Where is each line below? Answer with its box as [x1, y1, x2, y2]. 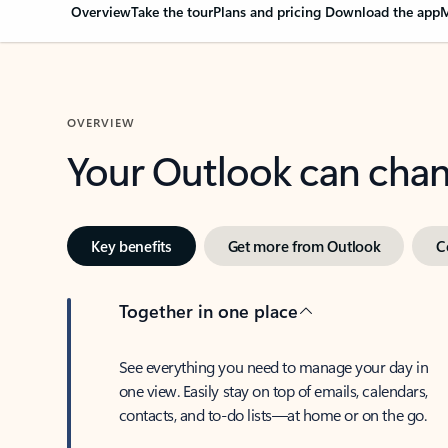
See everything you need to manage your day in [118, 356, 429, 377]
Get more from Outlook [227, 236, 381, 256]
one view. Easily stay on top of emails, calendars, [118, 380, 428, 401]
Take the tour [131, 2, 214, 21]
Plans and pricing [213, 2, 326, 21]
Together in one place [118, 298, 298, 323]
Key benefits [91, 236, 172, 256]
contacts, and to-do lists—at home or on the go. [118, 404, 427, 425]
